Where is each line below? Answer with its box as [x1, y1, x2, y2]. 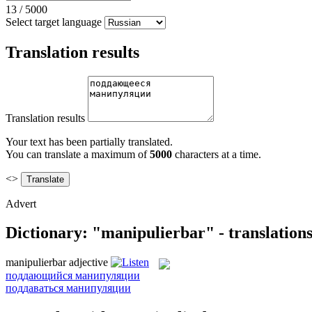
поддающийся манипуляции [6, 269, 140, 281]
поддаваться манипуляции [6, 281, 131, 294]
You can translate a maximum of [6, 148, 150, 160]
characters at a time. [172, 148, 261, 160]
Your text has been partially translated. [6, 135, 173, 148]
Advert [6, 197, 36, 210]
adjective [69, 256, 108, 269]
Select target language [6, 15, 102, 28]
